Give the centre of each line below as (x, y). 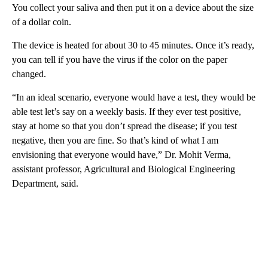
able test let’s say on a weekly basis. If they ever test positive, (127, 111)
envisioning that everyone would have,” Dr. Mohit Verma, (121, 154)
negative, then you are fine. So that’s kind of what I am (115, 140)
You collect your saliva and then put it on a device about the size (133, 7)
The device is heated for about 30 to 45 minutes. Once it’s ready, (133, 45)
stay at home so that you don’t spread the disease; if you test (124, 126)
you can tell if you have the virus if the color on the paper (120, 59)
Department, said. (45, 183)
